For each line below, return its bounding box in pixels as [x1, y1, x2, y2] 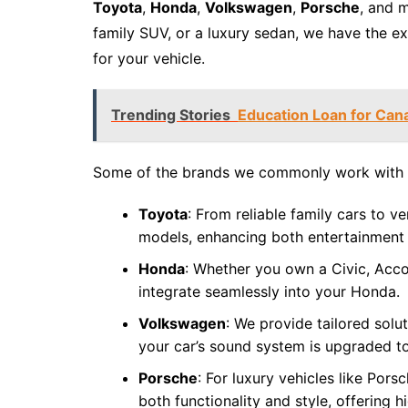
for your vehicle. [93, 49, 205, 67]
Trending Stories [111, 106, 230, 124]
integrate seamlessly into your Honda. [138, 282, 400, 301]
